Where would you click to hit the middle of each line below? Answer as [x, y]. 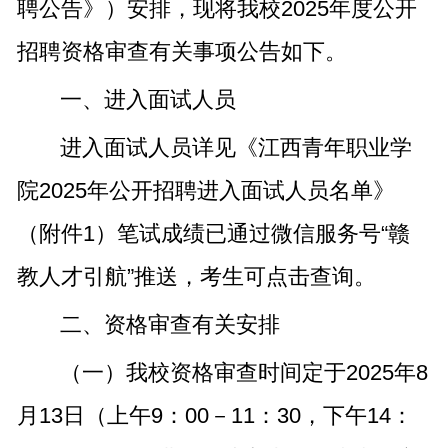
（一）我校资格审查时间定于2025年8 [243, 373]
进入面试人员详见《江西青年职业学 [235, 148]
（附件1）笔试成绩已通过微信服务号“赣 [213, 234]
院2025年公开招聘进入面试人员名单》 [205, 191]
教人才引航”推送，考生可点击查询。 [196, 277]
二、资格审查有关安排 [169, 325]
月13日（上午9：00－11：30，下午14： [214, 416]
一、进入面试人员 [147, 100]
